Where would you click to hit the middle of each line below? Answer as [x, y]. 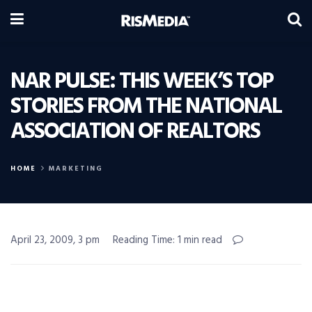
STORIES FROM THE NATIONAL [146, 107]
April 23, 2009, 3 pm [55, 240]
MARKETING [76, 169]
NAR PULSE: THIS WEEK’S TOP [142, 82]
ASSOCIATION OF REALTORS [135, 132]
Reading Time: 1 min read [167, 240]
